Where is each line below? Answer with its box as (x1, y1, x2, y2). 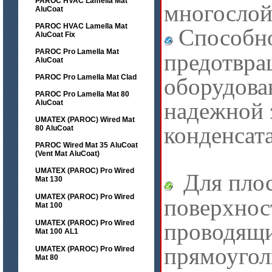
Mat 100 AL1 (35, 227, 78, 236)
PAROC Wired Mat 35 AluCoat (35, 141, 138, 149)
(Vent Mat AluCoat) (35, 149, 100, 158)
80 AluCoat (35, 124, 73, 132)
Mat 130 (35, 175, 63, 183)
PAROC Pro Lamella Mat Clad (35, 73, 137, 81)
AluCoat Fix (35, 30, 75, 39)
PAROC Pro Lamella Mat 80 (35, 90, 129, 98)
